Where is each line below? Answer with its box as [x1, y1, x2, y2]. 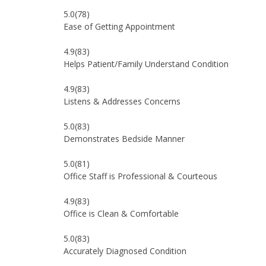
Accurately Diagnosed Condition [64, 245, 186, 256]
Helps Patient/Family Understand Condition [64, 58, 229, 69]
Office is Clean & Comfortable [64, 208, 179, 219]
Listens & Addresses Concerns [64, 96, 180, 107]
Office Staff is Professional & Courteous [64, 170, 217, 182]
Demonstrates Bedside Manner [64, 133, 185, 144]
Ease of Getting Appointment [64, 21, 175, 32]
